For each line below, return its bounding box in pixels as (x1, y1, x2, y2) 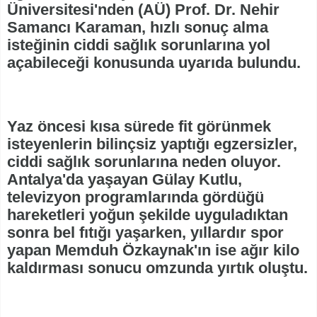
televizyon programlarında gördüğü (7, 188, 264, 207)
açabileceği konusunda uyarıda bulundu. (7, 54, 301, 72)
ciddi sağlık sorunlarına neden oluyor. (7, 153, 281, 171)
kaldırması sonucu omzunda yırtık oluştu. (7, 259, 308, 277)
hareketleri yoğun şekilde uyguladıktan (7, 206, 288, 224)
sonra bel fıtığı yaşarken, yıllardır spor (7, 224, 284, 242)
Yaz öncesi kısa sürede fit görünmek (7, 117, 271, 136)
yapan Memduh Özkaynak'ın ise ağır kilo (7, 241, 299, 260)
